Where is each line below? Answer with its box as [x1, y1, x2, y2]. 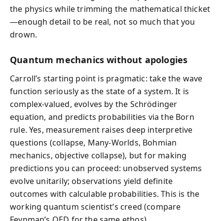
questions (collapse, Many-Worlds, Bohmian [10, 137, 177, 148]
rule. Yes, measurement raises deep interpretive [10, 124, 193, 135]
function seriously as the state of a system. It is [10, 86, 189, 97]
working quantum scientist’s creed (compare [10, 201, 181, 212]
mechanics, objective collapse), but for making [10, 150, 187, 161]
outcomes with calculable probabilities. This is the [10, 188, 200, 199]
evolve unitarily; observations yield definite [10, 176, 173, 186]
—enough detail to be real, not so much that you [10, 16, 195, 27]
